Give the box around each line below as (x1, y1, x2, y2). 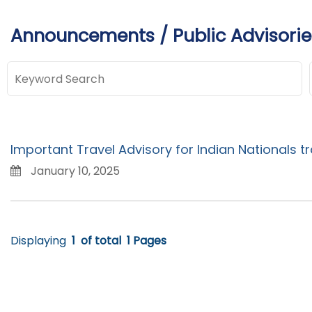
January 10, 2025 (28, 163, 120, 180)
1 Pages (127, 233, 166, 249)
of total (81, 233, 121, 249)
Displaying (10, 233, 66, 249)
